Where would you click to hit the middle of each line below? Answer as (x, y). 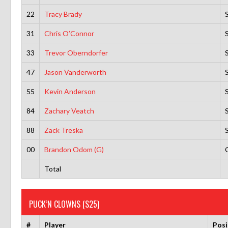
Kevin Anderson (70, 91)
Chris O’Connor (69, 33)
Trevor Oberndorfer (76, 52)
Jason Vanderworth (75, 72)
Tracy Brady (63, 14)
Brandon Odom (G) (74, 149)
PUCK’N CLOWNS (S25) (64, 204)
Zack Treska (63, 130)
